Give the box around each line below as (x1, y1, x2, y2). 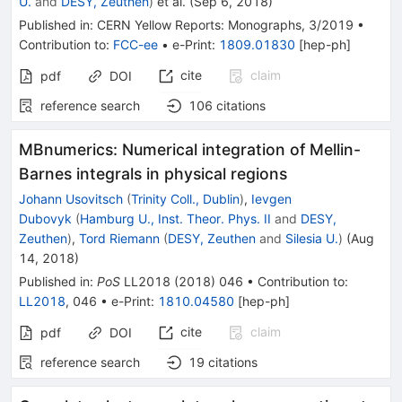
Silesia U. (285, 231, 338, 246)
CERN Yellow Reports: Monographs (97, 17, 301, 32)
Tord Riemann (79, 231, 160, 246)
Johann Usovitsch (19, 191, 123, 206)
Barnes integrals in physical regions (19, 164, 287, 183)
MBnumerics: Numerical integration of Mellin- (19, 140, 361, 159)
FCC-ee (113, 37, 158, 52)
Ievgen (251, 191, 292, 206)
